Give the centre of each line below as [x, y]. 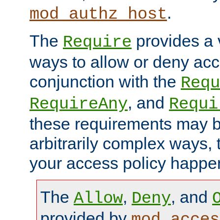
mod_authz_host [98, 14]
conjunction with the [105, 82]
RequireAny [79, 104]
